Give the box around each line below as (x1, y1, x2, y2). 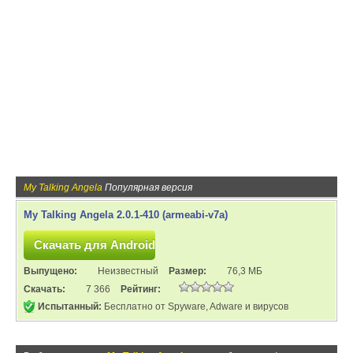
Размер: (169, 266, 209, 277)
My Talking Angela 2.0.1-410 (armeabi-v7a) (24, 209, 228, 221)
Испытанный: (38, 301, 102, 312)
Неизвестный (98, 266, 158, 277)
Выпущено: (24, 266, 80, 277)
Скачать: (24, 284, 68, 295)
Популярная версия (102, 182, 192, 193)
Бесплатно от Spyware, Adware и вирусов (102, 301, 288, 312)
